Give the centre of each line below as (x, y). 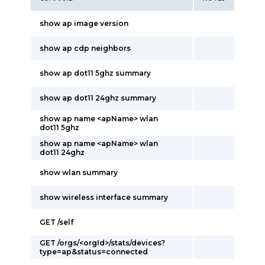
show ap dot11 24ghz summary (98, 98)
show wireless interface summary (104, 197)
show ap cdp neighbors (85, 48)
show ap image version (84, 23)
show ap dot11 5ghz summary (95, 73)
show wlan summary (79, 172)
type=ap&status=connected (94, 252)
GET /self (56, 222)
